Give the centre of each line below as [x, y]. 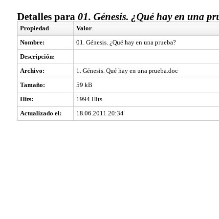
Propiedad [34, 28]
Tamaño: [33, 85]
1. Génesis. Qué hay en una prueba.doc [127, 71]
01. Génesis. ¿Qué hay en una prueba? [126, 42]
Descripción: [37, 56]
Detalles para [46, 17]
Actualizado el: [41, 113]
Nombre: [32, 42]
